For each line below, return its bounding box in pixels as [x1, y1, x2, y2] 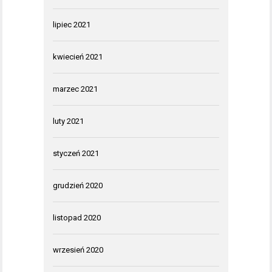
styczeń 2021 [53, 148, 99, 158]
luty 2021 [53, 116, 84, 126]
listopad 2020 [53, 212, 101, 222]
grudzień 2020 [53, 180, 103, 190]
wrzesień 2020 [53, 245, 103, 254]
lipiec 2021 [53, 19, 90, 29]
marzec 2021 [53, 84, 98, 93]
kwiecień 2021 [53, 52, 103, 61]
